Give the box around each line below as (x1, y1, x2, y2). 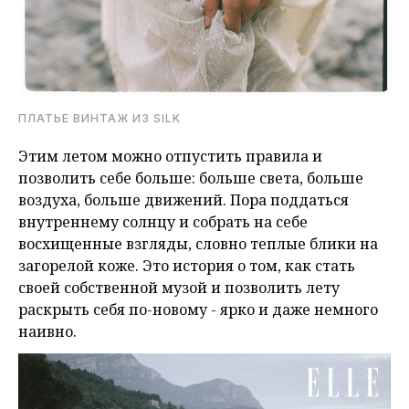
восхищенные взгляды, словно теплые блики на (18, 233, 378, 254)
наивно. (18, 320, 77, 341)
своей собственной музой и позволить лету (18, 277, 340, 298)
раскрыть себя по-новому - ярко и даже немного (18, 299, 378, 320)
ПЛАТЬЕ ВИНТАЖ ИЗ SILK (18, 110, 181, 125)
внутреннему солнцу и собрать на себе (18, 211, 308, 232)
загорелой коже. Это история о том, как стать (18, 255, 355, 276)
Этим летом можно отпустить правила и (18, 145, 322, 166)
